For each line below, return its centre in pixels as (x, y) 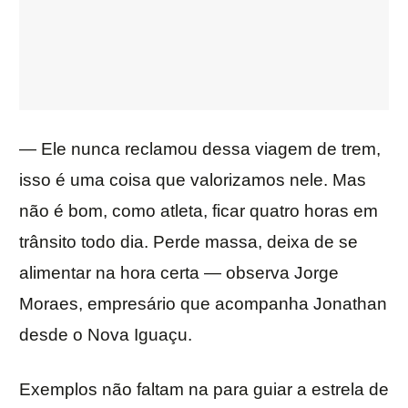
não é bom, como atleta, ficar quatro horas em (199, 211)
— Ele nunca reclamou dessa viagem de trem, (200, 149)
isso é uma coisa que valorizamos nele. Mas (193, 180)
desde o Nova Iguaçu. (106, 335)
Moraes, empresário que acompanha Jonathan (203, 304)
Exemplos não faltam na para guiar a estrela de (204, 390)
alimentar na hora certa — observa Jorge (179, 273)
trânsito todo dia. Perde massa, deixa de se (189, 242)
